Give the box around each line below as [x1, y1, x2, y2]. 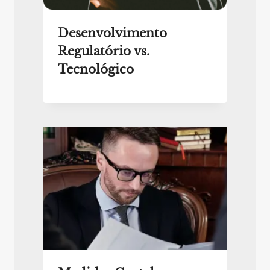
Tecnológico [58, 62, 134, 77]
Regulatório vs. [58, 44, 149, 59]
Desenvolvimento [58, 26, 167, 41]
